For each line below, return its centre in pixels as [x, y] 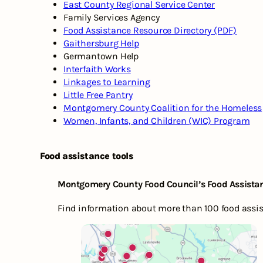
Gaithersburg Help [101, 43]
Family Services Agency [112, 18]
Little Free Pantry [98, 95]
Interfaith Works [97, 69]
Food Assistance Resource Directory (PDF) [150, 31]
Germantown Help [101, 56]
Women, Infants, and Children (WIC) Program [157, 121]
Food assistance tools [87, 156]
